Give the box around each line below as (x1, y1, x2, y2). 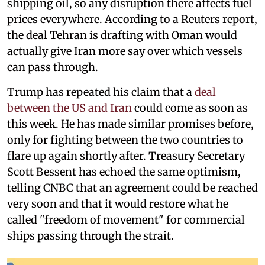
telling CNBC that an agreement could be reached (7, 181, 258, 195)
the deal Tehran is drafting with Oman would (7, 28, 237, 43)
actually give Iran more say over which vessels (7, 44, 243, 59)
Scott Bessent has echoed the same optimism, (7, 165, 241, 179)
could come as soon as (132, 101, 248, 115)
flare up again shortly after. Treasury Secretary (7, 149, 245, 163)
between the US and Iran (7, 101, 132, 115)
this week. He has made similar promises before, (7, 117, 254, 131)
